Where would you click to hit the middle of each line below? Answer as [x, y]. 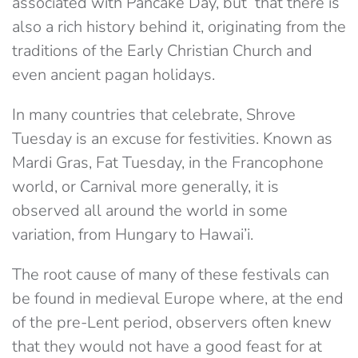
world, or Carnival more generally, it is [145, 187]
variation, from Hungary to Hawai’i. [133, 235]
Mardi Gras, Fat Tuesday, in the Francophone [168, 163]
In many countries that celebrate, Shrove [154, 115]
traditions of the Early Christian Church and [162, 51]
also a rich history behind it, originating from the [179, 27]
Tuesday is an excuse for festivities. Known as [172, 139]
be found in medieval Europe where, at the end [178, 299]
